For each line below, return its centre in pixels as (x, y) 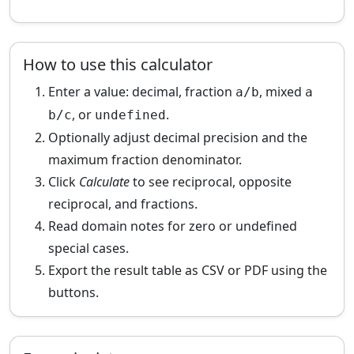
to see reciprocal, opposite (211, 181)
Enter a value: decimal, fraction (142, 91)
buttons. (73, 292)
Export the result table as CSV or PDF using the (188, 270)
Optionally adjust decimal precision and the (178, 137)
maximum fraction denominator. (145, 159)
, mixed (282, 91)
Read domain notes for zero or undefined (173, 226)
